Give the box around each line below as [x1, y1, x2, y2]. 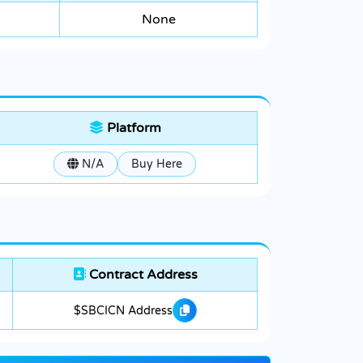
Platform [103, 120, 161, 137]
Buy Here [131, 157, 182, 172]
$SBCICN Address [73, 303, 173, 318]
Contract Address [85, 267, 198, 284]
